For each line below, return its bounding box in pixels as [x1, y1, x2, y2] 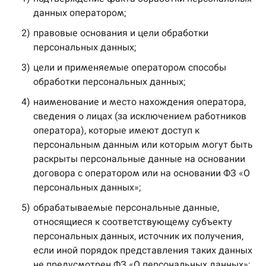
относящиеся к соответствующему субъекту [33, 216, 232, 227]
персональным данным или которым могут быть [33, 139, 253, 150]
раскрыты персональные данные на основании [33, 153, 245, 164]
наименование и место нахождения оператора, [33, 96, 246, 107]
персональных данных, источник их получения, [33, 230, 243, 242]
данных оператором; [33, 7, 126, 18]
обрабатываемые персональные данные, [33, 202, 219, 213]
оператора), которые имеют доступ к [33, 125, 199, 136]
